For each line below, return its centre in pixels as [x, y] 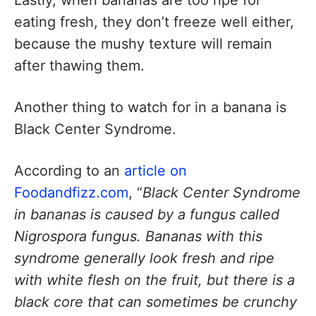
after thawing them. [79, 65]
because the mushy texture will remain [143, 43]
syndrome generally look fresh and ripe [144, 259]
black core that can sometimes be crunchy [156, 302]
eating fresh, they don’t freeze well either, [154, 22]
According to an [69, 171]
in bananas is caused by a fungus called [147, 215]
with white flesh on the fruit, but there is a [154, 280]
